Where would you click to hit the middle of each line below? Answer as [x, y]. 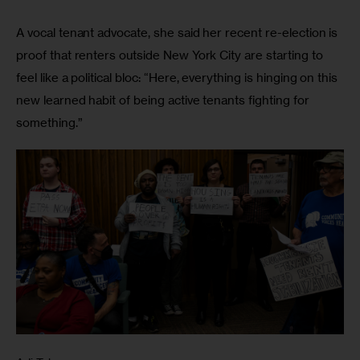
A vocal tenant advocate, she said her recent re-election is [179, 32]
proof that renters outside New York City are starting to [171, 55]
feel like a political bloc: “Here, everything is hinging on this [179, 77]
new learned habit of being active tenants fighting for [164, 100]
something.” [51, 122]
